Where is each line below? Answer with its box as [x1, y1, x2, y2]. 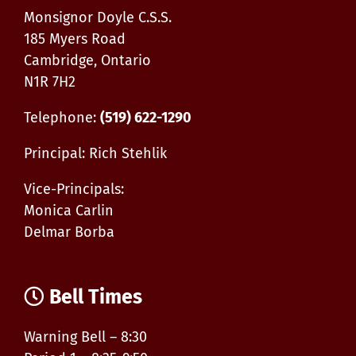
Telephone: [24, 108, 100, 126]
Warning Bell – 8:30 [24, 327, 147, 346]
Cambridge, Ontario [24, 51, 151, 69]
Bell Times [49, 284, 142, 309]
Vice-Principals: [24, 180, 124, 198]
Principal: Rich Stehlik [24, 144, 167, 162]
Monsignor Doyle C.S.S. [24, 8, 172, 26]
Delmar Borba [24, 222, 114, 241]
